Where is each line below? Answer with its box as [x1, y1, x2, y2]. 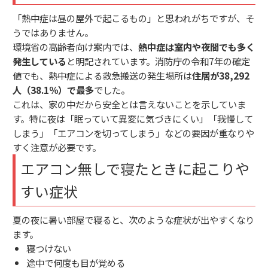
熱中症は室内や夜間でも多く [138, 39, 255, 53]
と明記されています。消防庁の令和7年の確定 [66, 54, 250, 68]
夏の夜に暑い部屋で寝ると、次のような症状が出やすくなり [13, 212, 254, 226]
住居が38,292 [192, 68, 249, 82]
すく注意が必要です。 [13, 140, 101, 154]
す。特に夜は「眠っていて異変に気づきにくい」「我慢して [13, 111, 253, 125]
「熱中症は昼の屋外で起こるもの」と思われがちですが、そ [13, 11, 254, 25]
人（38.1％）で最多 [13, 83, 94, 96]
